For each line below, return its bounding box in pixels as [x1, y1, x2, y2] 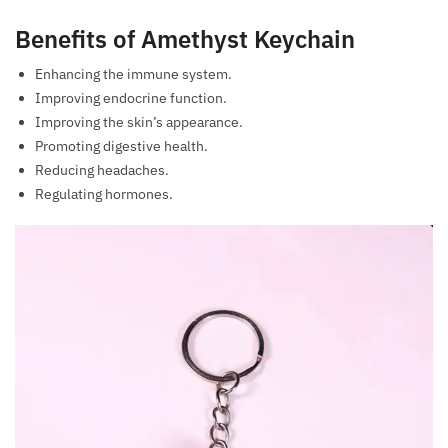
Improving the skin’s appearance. [35, 112, 243, 131]
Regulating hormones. [35, 184, 173, 203]
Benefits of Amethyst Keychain [15, 22, 355, 55]
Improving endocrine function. [35, 88, 227, 107]
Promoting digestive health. [35, 136, 208, 155]
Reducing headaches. [35, 160, 169, 179]
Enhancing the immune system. [35, 64, 232, 83]
